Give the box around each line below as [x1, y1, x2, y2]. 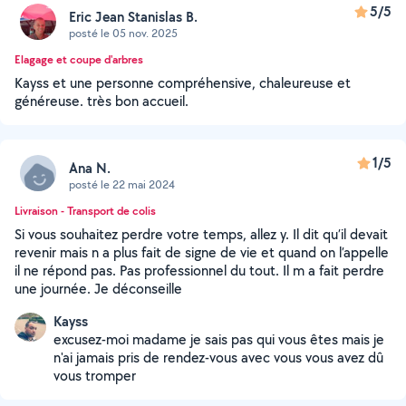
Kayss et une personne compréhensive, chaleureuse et [14, 73, 351, 92]
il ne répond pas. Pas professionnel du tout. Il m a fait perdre [14, 261, 384, 280]
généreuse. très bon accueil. [14, 92, 188, 111]
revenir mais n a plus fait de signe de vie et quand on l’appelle [14, 243, 389, 262]
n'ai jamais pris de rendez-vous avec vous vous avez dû [53, 348, 383, 367]
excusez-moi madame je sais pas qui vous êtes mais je [53, 330, 384, 349]
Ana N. [69, 158, 111, 178]
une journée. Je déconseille [14, 279, 182, 298]
